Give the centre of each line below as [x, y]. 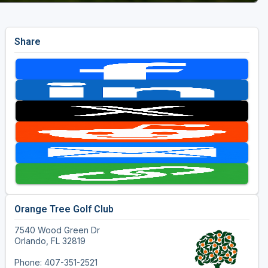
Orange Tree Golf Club [64, 209]
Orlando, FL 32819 [50, 241]
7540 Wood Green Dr [57, 230]
